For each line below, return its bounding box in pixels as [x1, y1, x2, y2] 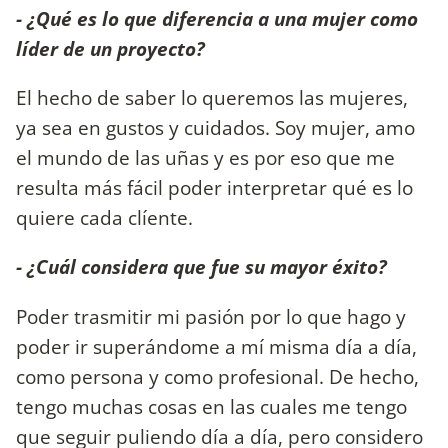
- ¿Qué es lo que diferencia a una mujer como [16, 4, 418, 32]
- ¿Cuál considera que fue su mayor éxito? [16, 253, 387, 281]
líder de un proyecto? [16, 34, 205, 62]
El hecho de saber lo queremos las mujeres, [16, 84, 408, 112]
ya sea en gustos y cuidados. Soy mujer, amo [16, 114, 415, 142]
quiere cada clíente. [16, 204, 193, 232]
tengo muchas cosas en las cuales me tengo [16, 392, 407, 420]
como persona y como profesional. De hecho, [16, 362, 419, 390]
